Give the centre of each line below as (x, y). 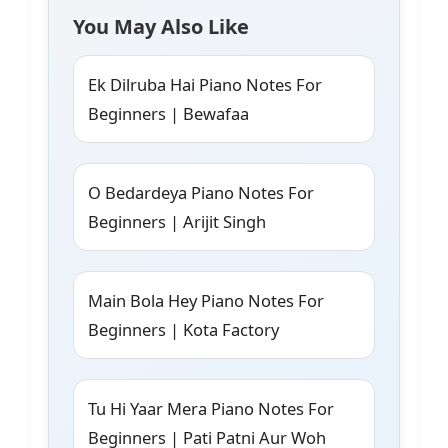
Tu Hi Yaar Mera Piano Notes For (211, 409)
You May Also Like (161, 27)
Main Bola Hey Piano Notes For (206, 301)
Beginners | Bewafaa (168, 114)
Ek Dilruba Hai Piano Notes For (205, 85)
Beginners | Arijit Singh (177, 222)
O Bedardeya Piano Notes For (201, 193)
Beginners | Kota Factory (183, 330)
